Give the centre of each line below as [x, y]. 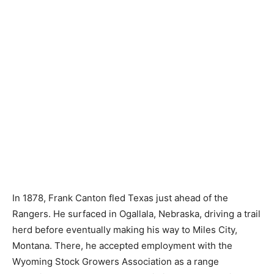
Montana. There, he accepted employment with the [122, 246]
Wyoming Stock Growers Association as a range [116, 261]
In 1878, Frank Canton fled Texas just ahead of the [120, 198]
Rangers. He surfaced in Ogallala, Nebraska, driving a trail [136, 214]
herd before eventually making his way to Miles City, [125, 230]
